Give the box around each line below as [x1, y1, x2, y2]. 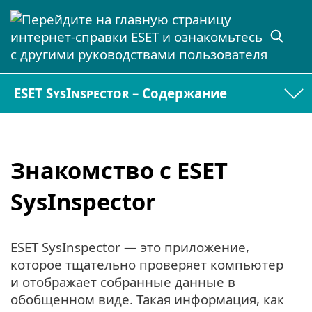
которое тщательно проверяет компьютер [10, 256, 283, 274]
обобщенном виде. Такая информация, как [10, 290, 284, 309]
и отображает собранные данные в [10, 273, 235, 291]
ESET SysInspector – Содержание [14, 84, 228, 102]
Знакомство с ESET [10, 154, 228, 186]
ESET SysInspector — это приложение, [10, 238, 249, 256]
